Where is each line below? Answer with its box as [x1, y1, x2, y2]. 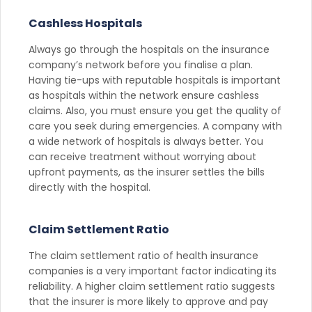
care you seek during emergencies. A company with [29, 118, 282, 133]
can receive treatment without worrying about [29, 149, 256, 164]
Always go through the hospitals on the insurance [29, 42, 270, 56]
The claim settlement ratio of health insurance [29, 248, 258, 263]
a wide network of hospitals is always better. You [29, 134, 263, 148]
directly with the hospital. [29, 180, 153, 194]
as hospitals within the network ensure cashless [29, 88, 259, 102]
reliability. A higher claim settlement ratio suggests [29, 279, 275, 293]
